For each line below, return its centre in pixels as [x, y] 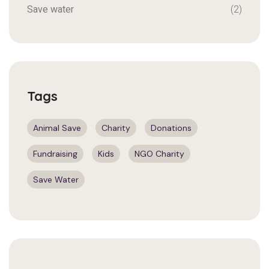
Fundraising [55, 153]
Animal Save [57, 128]
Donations [171, 128]
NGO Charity [159, 153]
